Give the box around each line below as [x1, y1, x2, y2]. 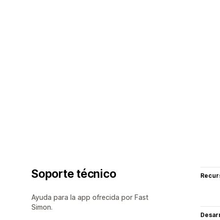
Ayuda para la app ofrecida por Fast [31, 192, 148, 201]
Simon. [31, 202, 53, 211]
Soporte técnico [31, 166, 116, 181]
